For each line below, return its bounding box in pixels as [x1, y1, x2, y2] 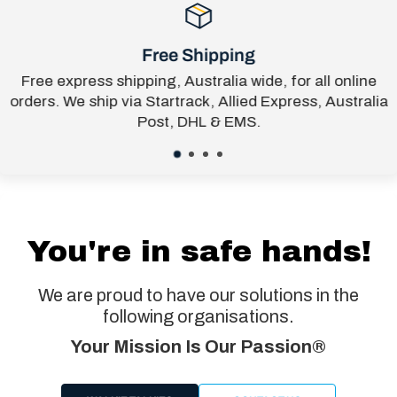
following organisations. [103, 307, 294, 327]
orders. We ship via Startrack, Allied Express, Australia [9, 93, 388, 111]
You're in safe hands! [26, 235, 371, 269]
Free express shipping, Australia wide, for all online [20, 73, 377, 90]
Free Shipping [142, 45, 255, 66]
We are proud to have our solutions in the [38, 285, 359, 306]
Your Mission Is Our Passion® [71, 337, 326, 357]
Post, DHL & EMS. [136, 113, 261, 131]
